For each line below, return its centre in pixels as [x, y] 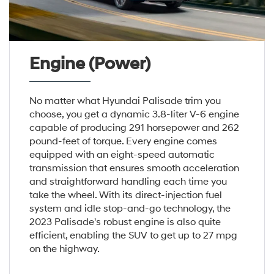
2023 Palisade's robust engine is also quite [125, 222]
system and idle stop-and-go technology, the [130, 208]
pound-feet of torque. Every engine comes [123, 141]
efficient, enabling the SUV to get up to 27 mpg [133, 235]
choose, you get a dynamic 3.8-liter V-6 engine [134, 114]
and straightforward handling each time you [128, 181]
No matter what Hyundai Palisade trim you [125, 101]
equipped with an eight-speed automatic [122, 154]
